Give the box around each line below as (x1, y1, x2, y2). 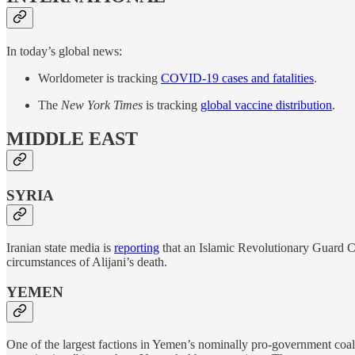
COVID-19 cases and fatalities (161, 71, 314, 86)
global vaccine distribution (200, 98, 332, 113)
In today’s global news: (6, 44, 122, 59)
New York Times (61, 98, 143, 113)
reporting (114, 240, 159, 254)
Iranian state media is (6, 240, 114, 254)
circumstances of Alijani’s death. (6, 254, 167, 269)
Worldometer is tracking (38, 71, 161, 86)
